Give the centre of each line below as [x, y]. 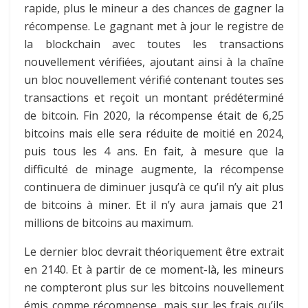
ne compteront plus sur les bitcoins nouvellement [154, 287]
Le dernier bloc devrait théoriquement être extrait [154, 251]
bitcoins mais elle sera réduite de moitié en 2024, [154, 133]
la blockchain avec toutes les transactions [154, 44]
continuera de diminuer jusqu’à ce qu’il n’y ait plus [154, 187]
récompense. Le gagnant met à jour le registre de [154, 26]
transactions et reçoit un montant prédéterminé [154, 97]
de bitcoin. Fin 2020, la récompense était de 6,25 [154, 115]
